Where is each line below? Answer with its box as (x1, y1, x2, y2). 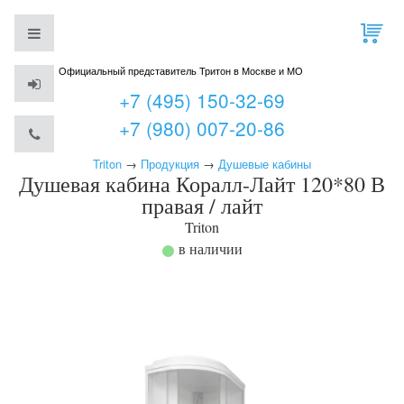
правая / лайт (142, 191, 262, 220)
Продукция (141, 155, 199, 173)
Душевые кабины (218, 155, 311, 173)
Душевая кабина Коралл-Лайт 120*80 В (19, 170, 385, 198)
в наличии (178, 239, 243, 258)
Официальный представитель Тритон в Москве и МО (59, 63, 303, 78)
